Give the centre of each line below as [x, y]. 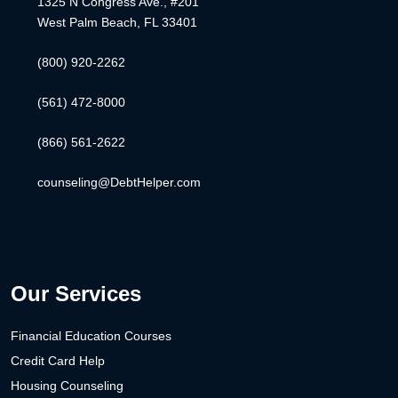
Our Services [76, 294]
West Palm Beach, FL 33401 [117, 23]
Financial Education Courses [91, 336]
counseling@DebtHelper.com [119, 183]
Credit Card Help [58, 361]
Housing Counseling [67, 386]
